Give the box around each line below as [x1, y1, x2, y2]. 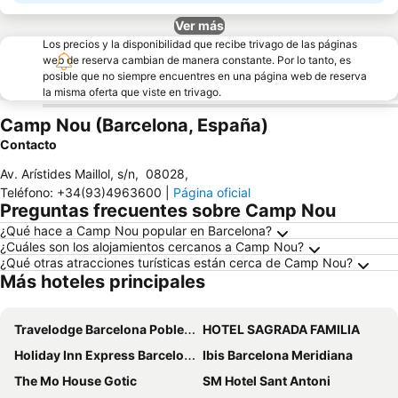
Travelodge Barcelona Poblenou [14, 322, 184, 337]
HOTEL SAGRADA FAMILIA [203, 322, 360, 337]
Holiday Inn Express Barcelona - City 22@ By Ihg [14, 347, 184, 362]
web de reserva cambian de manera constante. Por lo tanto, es [43, 53, 351, 67]
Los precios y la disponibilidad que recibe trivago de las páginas [43, 37, 357, 51]
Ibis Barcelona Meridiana [203, 347, 353, 362]
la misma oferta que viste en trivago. [43, 85, 221, 99]
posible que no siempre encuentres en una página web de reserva [43, 69, 367, 83]
